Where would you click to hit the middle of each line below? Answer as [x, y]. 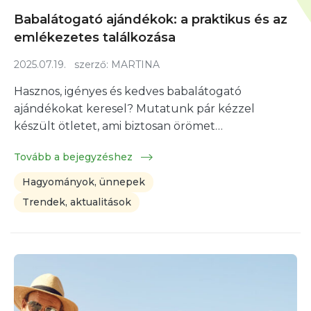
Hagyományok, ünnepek [84, 182]
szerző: [89, 64]
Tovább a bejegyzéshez [75, 157]
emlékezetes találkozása [95, 37]
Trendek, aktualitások [77, 202]
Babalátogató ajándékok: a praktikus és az [151, 19]
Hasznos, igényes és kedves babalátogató [128, 91]
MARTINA [135, 64]
